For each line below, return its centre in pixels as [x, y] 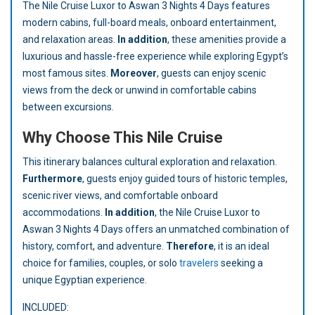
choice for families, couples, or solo [101, 263]
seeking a [241, 263]
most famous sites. [66, 73]
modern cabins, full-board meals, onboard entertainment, [149, 22]
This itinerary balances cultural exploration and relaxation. [150, 161]
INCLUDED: [46, 307]
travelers [199, 263]
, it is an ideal [242, 246]
